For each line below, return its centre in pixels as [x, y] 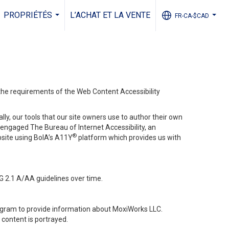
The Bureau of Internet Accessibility [87, 127]
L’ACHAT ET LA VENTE [110, 15]
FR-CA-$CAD [192, 16]
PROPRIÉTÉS [28, 15]
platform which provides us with [130, 138]
